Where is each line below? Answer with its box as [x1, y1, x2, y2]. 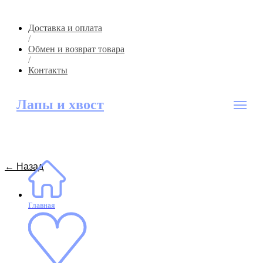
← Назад [5, 161, 43, 171]
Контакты [28, 65, 68, 75]
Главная [28, 201, 55, 210]
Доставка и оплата [28, 23, 102, 33]
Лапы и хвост [16, 97, 104, 112]
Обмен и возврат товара [28, 44, 124, 54]
